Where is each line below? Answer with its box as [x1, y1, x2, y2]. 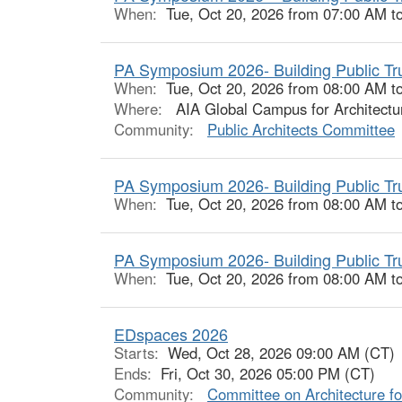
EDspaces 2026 [114, 322, 228, 345]
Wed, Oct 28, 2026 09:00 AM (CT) [168, 342, 395, 363]
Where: [114, 98, 167, 119]
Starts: [114, 342, 168, 363]
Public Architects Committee [207, 118, 395, 140]
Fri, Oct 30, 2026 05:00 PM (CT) [161, 363, 375, 384]
